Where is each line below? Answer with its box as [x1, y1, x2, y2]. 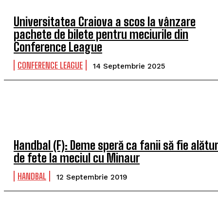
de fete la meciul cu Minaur [14, 151, 140, 165]
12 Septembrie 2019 [56, 173, 127, 182]
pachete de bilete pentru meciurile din [14, 27, 188, 41]
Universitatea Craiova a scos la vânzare [14, 15, 196, 29]
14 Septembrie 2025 [93, 62, 165, 71]
